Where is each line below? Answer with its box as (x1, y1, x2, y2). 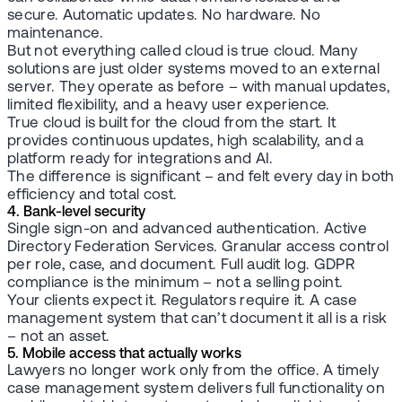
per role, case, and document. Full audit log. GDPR (7, 257, 355, 273)
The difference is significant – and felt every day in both (7, 169, 395, 185)
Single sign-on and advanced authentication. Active (7, 221, 368, 237)
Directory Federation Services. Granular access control (7, 239, 389, 255)
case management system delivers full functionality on (7, 380, 385, 397)
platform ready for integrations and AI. (7, 151, 274, 167)
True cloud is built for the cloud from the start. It (7, 115, 336, 131)
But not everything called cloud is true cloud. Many (7, 43, 358, 59)
